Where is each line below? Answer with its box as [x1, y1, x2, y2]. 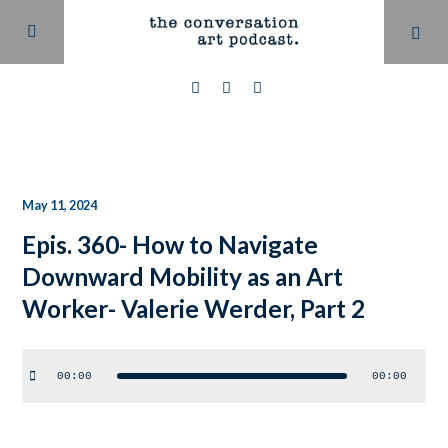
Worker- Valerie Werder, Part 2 [22, 294, 366, 323]
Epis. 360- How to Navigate [22, 230, 319, 259]
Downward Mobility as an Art [22, 262, 344, 291]
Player [21, 376, 66, 394]
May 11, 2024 [22, 198, 98, 213]
